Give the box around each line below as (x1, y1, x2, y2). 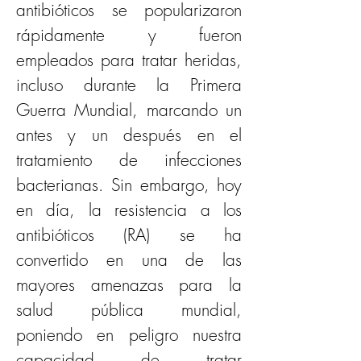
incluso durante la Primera (16, 74, 242, 96)
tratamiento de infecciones (16, 149, 242, 171)
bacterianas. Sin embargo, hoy (16, 174, 242, 196)
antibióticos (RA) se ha (16, 224, 242, 246)
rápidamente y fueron (16, 24, 242, 46)
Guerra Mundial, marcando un (16, 99, 242, 121)
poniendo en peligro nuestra (16, 324, 242, 346)
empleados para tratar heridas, (16, 49, 242, 71)
